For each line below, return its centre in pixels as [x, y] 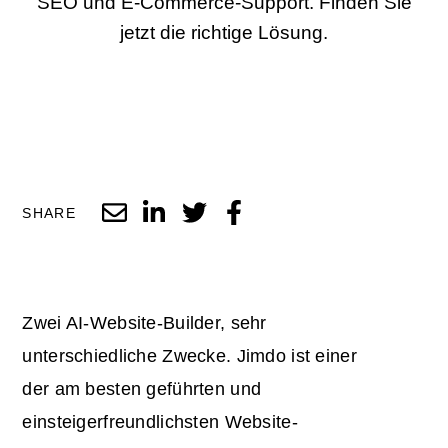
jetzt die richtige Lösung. [224, 33]
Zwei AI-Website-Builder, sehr [144, 322]
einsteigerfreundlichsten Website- [160, 421]
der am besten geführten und [142, 388]
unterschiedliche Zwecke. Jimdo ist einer [189, 355]
